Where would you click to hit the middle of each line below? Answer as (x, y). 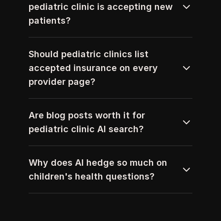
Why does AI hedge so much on (98, 163)
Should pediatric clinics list (89, 54)
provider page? (62, 82)
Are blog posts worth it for (87, 115)
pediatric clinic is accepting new (101, 7)
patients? (50, 20)
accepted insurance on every (93, 68)
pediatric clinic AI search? (86, 129)
